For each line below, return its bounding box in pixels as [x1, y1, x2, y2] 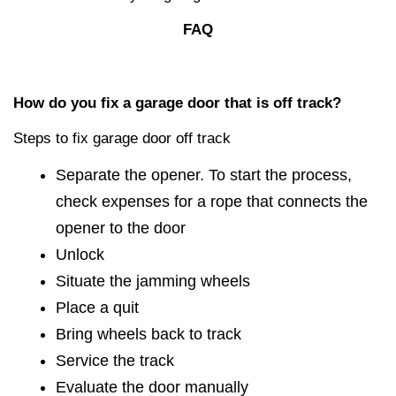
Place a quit [56, 298, 139, 316]
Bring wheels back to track [56, 324, 241, 343]
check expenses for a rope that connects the [56, 192, 368, 210]
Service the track [56, 351, 174, 369]
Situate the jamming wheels [56, 271, 250, 290]
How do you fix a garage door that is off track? [13, 94, 341, 111]
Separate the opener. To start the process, [56, 165, 352, 184]
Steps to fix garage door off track [13, 129, 231, 147]
